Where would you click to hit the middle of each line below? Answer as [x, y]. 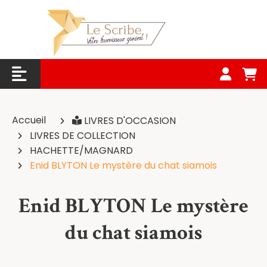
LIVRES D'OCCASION [131, 121]
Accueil [30, 120]
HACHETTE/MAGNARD [83, 150]
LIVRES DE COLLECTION [84, 136]
